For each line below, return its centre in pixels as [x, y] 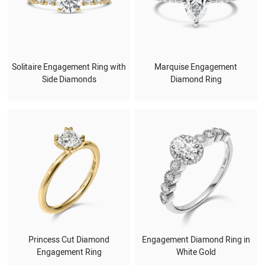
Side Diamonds [69, 79]
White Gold [196, 253]
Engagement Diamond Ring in [196, 240]
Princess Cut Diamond [69, 240]
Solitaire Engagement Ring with [69, 67]
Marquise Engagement [196, 67]
